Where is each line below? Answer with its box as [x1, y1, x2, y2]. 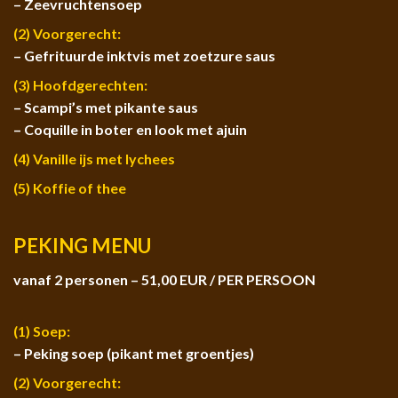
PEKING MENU [13, 234, 151, 259]
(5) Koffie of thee [13, 179, 126, 197]
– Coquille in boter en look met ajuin [13, 121, 247, 139]
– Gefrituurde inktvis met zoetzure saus [13, 47, 275, 65]
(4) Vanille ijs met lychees [13, 150, 175, 168]
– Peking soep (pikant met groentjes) [13, 345, 254, 362]
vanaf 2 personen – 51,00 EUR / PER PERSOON [13, 271, 315, 289]
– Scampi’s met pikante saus [13, 99, 198, 116]
